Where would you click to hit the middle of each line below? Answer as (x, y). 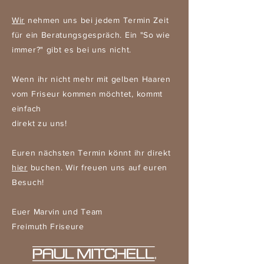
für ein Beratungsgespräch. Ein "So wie (91, 35)
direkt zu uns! (39, 123)
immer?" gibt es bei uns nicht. (72, 49)
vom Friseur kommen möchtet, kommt (88, 94)
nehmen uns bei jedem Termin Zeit (97, 20)
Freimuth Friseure (48, 226)
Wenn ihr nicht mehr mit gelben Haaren (91, 79)
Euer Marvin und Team (57, 212)
